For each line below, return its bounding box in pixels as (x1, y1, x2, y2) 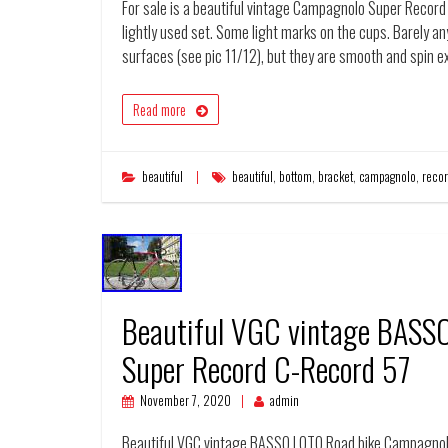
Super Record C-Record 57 (122, 345, 410, 392)
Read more (133, 99, 186, 120)
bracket (318, 167, 353, 186)
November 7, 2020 (140, 391, 231, 410)
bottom (279, 167, 312, 186)
